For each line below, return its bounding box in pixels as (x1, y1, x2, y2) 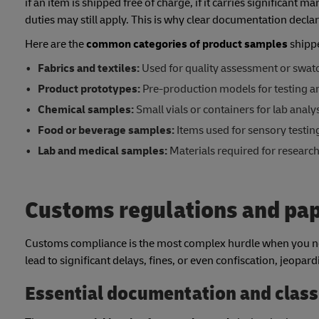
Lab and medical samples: (37, 144, 167, 159)
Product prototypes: (37, 82, 140, 97)
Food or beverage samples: (37, 123, 174, 138)
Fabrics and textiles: (37, 61, 140, 76)
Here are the (25, 37, 86, 52)
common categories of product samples (86, 37, 288, 52)
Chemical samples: (37, 103, 134, 117)
